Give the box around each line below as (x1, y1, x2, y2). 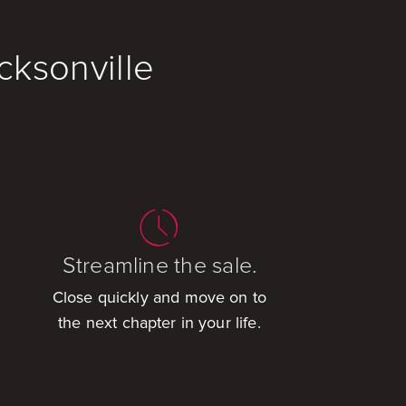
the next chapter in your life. (58, 313, 261, 333)
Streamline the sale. (62, 251, 257, 279)
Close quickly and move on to (52, 287, 267, 308)
